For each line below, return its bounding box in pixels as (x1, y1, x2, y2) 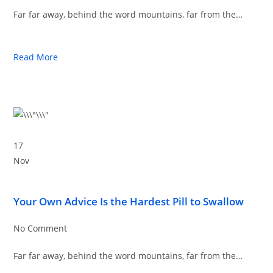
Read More (13, 51, 58, 63)
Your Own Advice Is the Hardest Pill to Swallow (13, 194, 244, 208)
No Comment (13, 222, 68, 234)
